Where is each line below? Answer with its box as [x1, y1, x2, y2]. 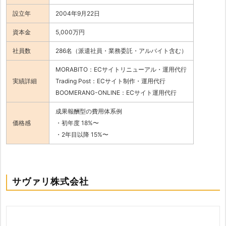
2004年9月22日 [55, 9, 100, 17]
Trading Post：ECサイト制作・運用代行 [55, 77, 165, 85]
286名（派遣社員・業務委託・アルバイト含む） [55, 46, 187, 54]
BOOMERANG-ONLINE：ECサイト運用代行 [55, 88, 177, 96]
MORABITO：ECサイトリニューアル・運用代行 [55, 65, 187, 73]
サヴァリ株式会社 [12, 176, 89, 187]
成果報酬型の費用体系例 [55, 107, 122, 115]
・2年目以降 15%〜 [55, 130, 108, 138]
